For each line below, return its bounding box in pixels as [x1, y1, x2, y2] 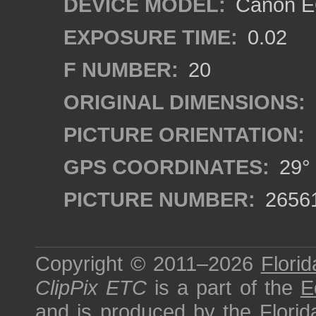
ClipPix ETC [35, 276, 147, 299]
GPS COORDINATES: [63, 155, 269, 178]
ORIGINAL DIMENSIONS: [63, 90, 305, 114]
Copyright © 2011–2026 [35, 252, 261, 275]
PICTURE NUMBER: [63, 188, 255, 211]
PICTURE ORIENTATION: [63, 123, 305, 146]
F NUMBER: [63, 58, 178, 81]
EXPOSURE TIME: [63, 25, 238, 49]
